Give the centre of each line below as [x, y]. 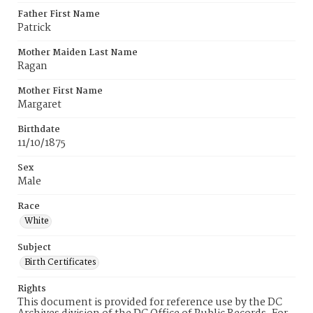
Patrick [34, 28]
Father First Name [59, 14]
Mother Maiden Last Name [78, 53]
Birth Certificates [60, 262]
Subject [34, 248]
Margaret [39, 105]
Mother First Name [60, 91]
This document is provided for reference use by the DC [150, 303]
